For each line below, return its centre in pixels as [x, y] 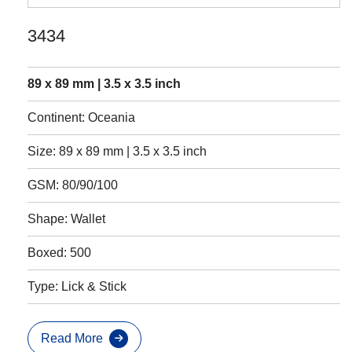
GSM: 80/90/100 [73, 185]
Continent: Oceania [81, 118]
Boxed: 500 [59, 253]
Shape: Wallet [66, 219]
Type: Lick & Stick [77, 287]
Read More [72, 339]
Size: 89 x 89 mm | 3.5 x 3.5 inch [117, 152]
